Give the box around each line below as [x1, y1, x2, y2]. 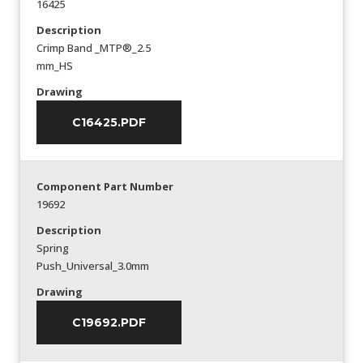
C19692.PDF [72, 315, 146, 330]
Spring [36, 241, 69, 255]
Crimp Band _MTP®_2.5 [36, 41, 151, 55]
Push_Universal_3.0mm [36, 258, 149, 273]
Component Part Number [36, 179, 173, 194]
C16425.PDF [72, 115, 146, 130]
